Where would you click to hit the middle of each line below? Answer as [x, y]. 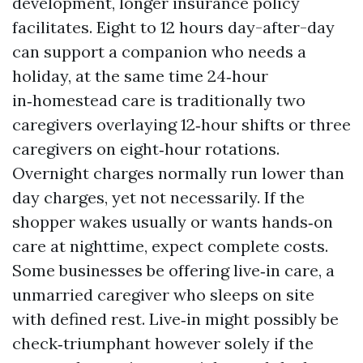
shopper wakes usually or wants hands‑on [173, 222]
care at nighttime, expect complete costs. [170, 246]
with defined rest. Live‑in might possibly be [175, 319]
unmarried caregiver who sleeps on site [163, 295]
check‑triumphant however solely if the [163, 343]
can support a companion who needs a [159, 51]
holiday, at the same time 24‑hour [140, 76]
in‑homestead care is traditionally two [159, 100]
